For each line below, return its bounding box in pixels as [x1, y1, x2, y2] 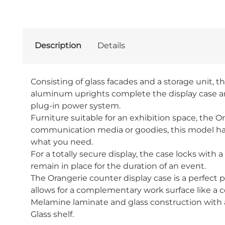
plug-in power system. [30, 101, 121, 110]
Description [34, 41, 81, 50]
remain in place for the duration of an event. [30, 161, 206, 171]
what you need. [30, 137, 93, 147]
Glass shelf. [30, 209, 74, 219]
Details [97, 41, 125, 50]
